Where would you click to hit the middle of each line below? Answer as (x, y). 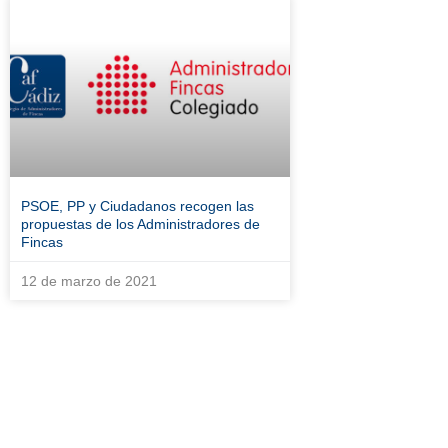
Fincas (42, 242)
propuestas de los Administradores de (140, 224)
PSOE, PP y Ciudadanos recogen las (137, 206)
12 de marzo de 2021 (89, 281)
